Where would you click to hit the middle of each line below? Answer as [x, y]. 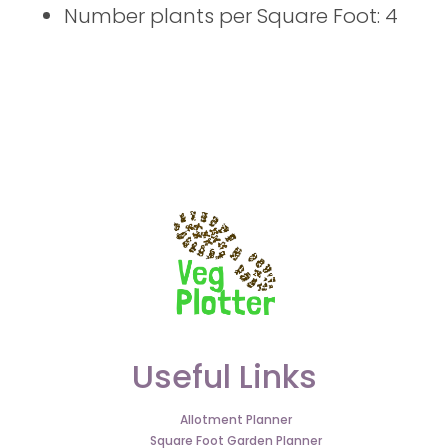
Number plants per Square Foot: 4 [231, 16]
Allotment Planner [236, 419]
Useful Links [224, 376]
